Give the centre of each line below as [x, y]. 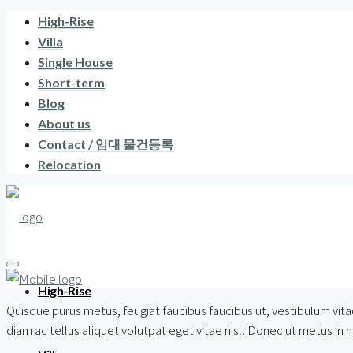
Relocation [69, 164]
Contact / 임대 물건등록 [106, 144]
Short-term [71, 82]
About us [64, 123]
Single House [75, 62]
